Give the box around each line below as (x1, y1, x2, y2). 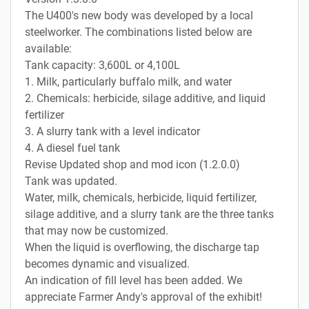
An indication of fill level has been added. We (25, 273, 242, 287)
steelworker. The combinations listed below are (25, 25, 252, 39)
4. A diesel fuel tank (25, 141, 120, 154)
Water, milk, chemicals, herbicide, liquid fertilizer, (25, 190, 257, 204)
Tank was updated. (25, 174, 117, 188)
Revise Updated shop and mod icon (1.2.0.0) (25, 157, 240, 171)
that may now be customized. (25, 223, 168, 237)
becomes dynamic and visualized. (25, 257, 190, 270)
